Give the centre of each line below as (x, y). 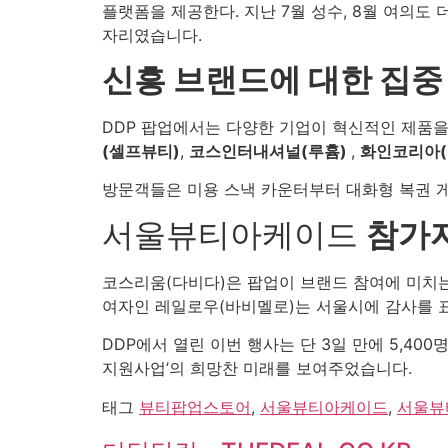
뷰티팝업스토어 (195, 406)
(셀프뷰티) (141, 151)
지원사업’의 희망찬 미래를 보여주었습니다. (257, 368)
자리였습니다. (152, 34)
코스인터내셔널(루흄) (270, 151)
